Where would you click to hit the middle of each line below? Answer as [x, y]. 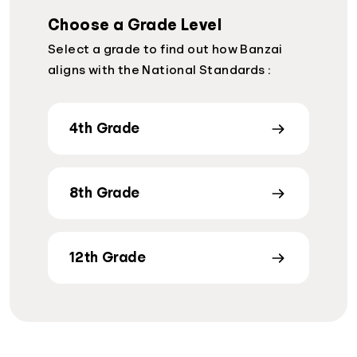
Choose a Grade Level [135, 25]
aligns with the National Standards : [159, 70]
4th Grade [105, 128]
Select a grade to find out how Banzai [165, 49]
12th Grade [108, 257]
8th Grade [105, 193]
